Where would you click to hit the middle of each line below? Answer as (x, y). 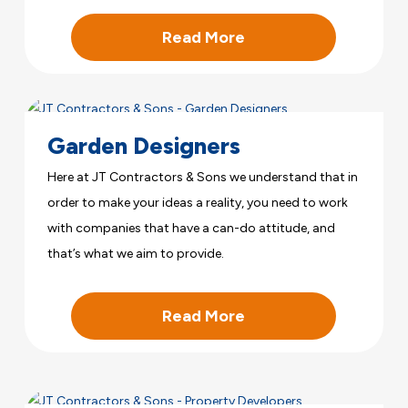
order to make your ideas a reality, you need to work (198, 202)
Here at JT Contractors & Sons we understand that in (203, 177)
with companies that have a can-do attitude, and (192, 228)
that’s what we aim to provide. (136, 253)
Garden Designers (144, 145)
